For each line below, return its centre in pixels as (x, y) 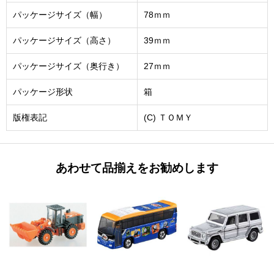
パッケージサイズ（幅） (60, 15)
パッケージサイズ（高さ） (64, 40)
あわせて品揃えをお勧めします (137, 168)
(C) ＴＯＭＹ (168, 117)
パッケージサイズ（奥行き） (68, 66)
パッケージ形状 (43, 92)
